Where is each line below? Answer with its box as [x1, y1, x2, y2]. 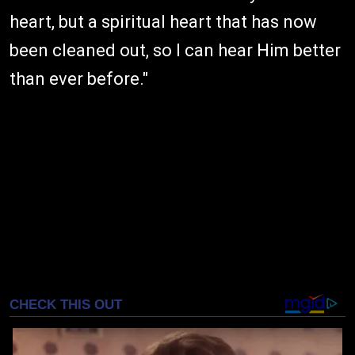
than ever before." [10, 69, 148, 90]
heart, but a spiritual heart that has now [10, 12, 317, 32]
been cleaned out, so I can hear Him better [10, 40, 341, 61]
